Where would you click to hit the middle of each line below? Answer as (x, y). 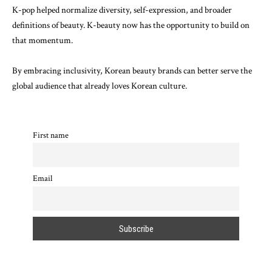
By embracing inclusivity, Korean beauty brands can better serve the (132, 71)
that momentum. (42, 40)
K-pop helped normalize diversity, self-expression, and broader (122, 10)
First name (51, 135)
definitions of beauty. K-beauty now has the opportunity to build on (131, 25)
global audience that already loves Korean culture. (100, 86)
